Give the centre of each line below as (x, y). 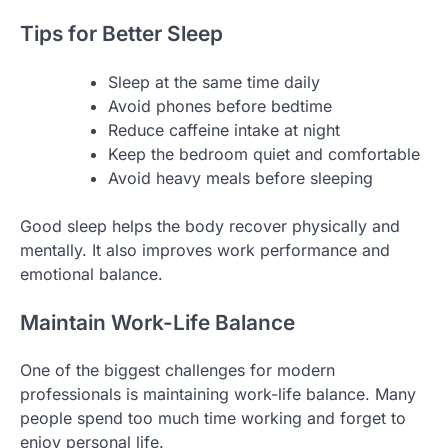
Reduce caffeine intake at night (224, 129)
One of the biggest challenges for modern (177, 370)
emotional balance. (91, 273)
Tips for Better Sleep (121, 34)
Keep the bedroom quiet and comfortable (264, 153)
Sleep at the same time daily (214, 81)
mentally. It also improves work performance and (205, 249)
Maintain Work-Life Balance (157, 322)
